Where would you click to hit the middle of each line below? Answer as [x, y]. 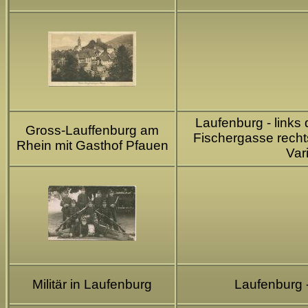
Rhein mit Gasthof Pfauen [92, 145]
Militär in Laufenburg [92, 284]
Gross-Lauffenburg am [92, 130]
